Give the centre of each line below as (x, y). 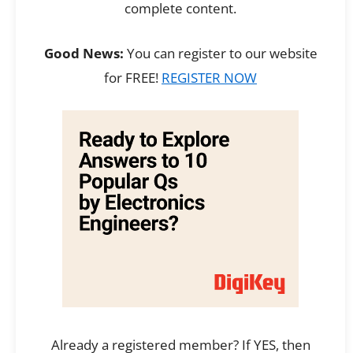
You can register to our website (220, 54)
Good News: (84, 54)
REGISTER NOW (209, 78)
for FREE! (133, 78)
